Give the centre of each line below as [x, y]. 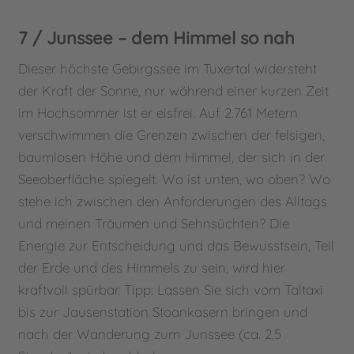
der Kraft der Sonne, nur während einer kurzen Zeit [174, 90]
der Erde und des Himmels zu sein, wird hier [152, 267]
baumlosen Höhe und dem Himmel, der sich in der [172, 156]
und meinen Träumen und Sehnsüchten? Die [154, 223]
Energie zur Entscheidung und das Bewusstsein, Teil [177, 245]
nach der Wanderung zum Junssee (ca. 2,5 [150, 333]
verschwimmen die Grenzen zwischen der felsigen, [172, 134]
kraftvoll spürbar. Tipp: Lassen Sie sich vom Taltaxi [171, 289]
